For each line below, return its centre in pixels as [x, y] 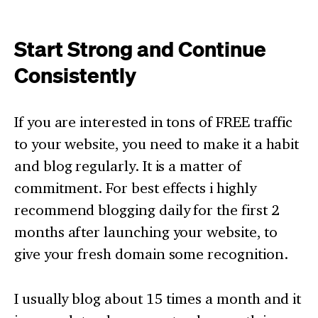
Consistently [75, 74]
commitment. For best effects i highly [135, 187]
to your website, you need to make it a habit [157, 143]
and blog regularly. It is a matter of [128, 165]
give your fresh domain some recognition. [151, 253]
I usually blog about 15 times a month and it [158, 298]
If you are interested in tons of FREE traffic [154, 121]
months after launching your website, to [146, 231]
